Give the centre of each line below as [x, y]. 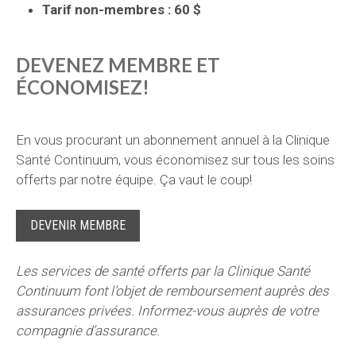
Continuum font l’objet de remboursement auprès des [172, 291]
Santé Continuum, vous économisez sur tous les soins [175, 160]
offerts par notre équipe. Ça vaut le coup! [134, 180]
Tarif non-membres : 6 [112, 10]
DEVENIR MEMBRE [78, 225]
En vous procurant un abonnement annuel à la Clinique [173, 140]
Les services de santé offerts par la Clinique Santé [163, 271]
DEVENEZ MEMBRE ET [118, 65]
